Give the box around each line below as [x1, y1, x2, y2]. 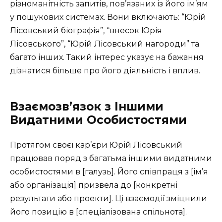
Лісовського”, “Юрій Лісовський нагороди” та [10, 39, 199, 49]
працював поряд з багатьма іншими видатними [10, 153, 212, 163]
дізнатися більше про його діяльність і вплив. [10, 65, 200, 75]
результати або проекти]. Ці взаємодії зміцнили [10, 193, 207, 203]
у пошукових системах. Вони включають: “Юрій [10, 12, 206, 22]
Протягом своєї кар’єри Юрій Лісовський [10, 140, 182, 150]
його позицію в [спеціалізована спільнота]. [10, 207, 187, 217]
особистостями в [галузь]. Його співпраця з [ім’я [10, 166, 208, 176]
